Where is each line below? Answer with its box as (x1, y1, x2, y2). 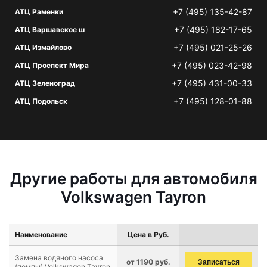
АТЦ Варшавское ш (15, 25, 85, 34)
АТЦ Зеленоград (15, 79, 75, 88)
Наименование (15, 230, 67, 239)
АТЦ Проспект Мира (15, 61, 89, 70)
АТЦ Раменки (15, 7, 63, 16)
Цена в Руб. (128, 230, 169, 239)
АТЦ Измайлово (15, 43, 72, 52)
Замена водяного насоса (15, 253, 103, 262)
